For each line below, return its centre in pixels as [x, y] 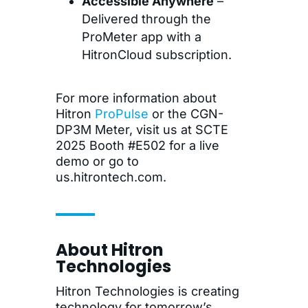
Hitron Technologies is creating [147, 291]
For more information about [136, 98]
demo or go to [97, 161]
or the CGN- [186, 113]
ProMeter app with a [141, 36]
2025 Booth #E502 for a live [137, 145]
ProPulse [121, 113]
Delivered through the [146, 19]
